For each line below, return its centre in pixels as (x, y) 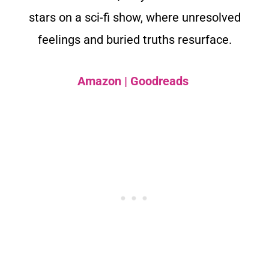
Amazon (99, 81)
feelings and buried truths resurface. (134, 40)
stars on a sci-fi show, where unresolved (134, 18)
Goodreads (159, 81)
